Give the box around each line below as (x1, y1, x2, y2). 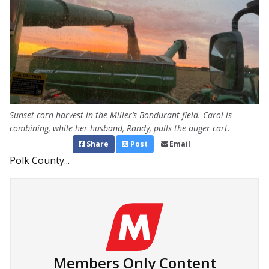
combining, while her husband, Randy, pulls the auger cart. (10, 122, 230, 134)
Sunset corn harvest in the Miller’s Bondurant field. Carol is (10, 109, 232, 121)
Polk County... (10, 154, 70, 168)
